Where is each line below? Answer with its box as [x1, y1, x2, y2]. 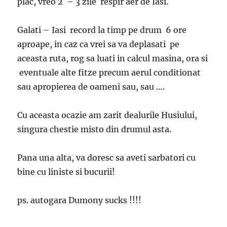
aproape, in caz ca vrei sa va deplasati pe [17, 39, 180, 49]
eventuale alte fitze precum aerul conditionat [17, 67, 201, 78]
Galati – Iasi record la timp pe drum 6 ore [17, 24, 187, 35]
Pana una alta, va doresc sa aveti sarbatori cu [17, 152, 196, 163]
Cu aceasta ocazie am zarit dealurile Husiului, [17, 109, 198, 120]
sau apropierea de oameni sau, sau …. [17, 81, 165, 92]
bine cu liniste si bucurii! [17, 166, 116, 177]
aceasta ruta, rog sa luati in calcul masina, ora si [17, 53, 208, 63]
